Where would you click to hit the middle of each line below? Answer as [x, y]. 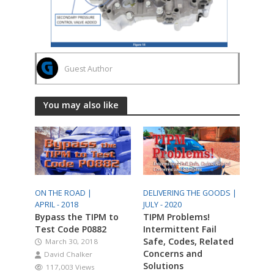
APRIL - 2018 [56, 204]
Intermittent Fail [180, 229]
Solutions [163, 265]
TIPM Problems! [176, 217]
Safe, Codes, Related [188, 241]
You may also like [81, 105]
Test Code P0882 [70, 229]
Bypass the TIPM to [76, 217]
